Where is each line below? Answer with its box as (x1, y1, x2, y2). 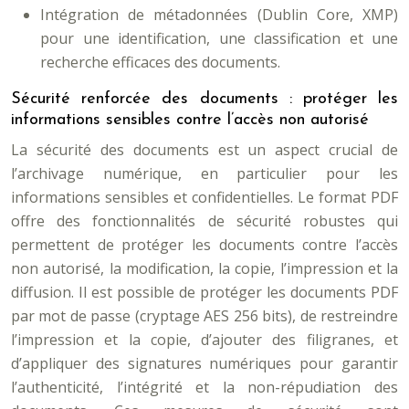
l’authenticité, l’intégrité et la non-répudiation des (11, 377, 398, 397)
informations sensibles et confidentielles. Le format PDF (11, 187, 398, 207)
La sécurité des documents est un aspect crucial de (11, 140, 398, 160)
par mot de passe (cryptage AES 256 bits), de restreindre (11, 306, 398, 326)
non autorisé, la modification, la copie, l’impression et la (11, 258, 398, 278)
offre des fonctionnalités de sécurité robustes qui (11, 211, 398, 231)
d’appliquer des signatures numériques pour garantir (11, 353, 398, 373)
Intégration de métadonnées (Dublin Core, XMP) (40, 5, 398, 25)
